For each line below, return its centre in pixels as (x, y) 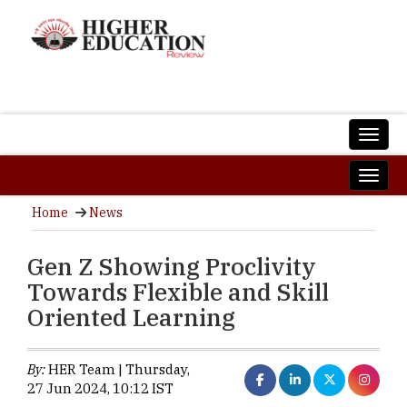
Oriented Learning (131, 317)
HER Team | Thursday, (118, 369)
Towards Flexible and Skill (178, 292)
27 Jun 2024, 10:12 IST (100, 388)
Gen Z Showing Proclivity (172, 266)
